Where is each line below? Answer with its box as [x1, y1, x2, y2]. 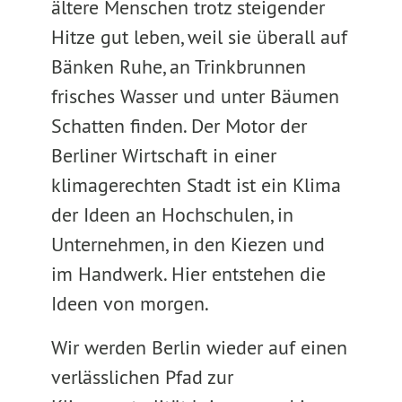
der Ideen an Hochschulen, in [50, 202, 293, 227]
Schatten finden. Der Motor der [50, 113, 307, 138]
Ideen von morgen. [50, 291, 218, 316]
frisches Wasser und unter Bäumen [50, 83, 339, 109]
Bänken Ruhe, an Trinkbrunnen [50, 54, 306, 79]
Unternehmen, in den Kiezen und [50, 232, 325, 257]
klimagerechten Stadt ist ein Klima [50, 172, 341, 197]
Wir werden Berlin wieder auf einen [50, 335, 347, 360]
